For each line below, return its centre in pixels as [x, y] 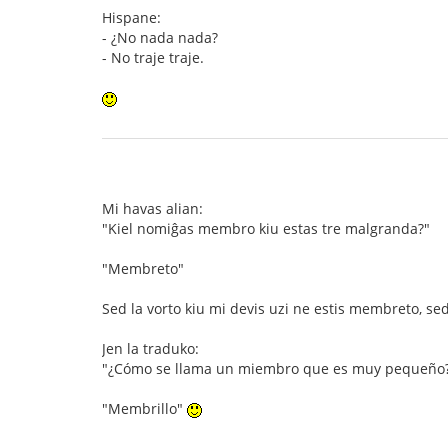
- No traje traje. [153, 57]
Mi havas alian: [152, 208]
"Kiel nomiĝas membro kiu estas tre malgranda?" [266, 228]
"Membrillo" [144, 408]
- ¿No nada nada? [160, 37]
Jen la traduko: [150, 348]
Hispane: [131, 17]
